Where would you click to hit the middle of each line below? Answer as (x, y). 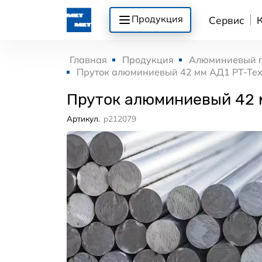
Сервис (227, 20)
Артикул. (83, 118)
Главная (88, 60)
